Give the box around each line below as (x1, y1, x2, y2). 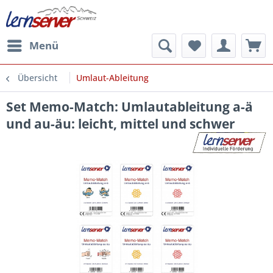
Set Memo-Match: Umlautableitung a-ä (6, 98, 253, 115)
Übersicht (18, 72, 57, 83)
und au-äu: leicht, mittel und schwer (6, 115, 235, 132)
